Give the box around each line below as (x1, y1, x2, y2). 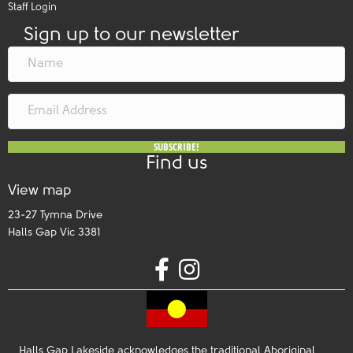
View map (8, 183, 71, 199)
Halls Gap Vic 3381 (8, 226, 100, 239)
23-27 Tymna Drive (8, 209, 102, 221)
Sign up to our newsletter (24, 25, 239, 45)
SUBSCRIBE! (154, 139, 199, 154)
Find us (146, 154, 207, 173)
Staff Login (8, 2, 57, 13)
